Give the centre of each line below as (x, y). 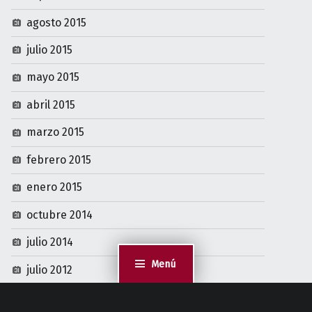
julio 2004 (51, 291)
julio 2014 (50, 236)
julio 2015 (50, 44)
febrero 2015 (59, 153)
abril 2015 (51, 99)
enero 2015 (55, 181)
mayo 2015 (53, 71)
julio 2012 (50, 263)
